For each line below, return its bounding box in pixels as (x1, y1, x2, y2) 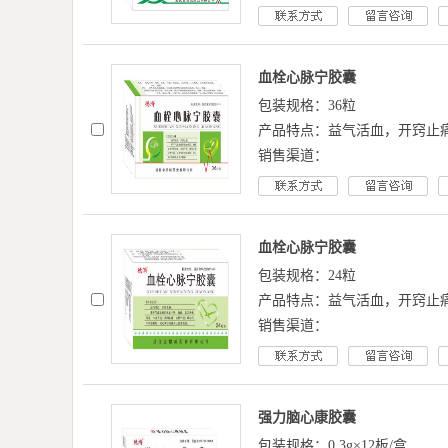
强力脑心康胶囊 (258, 410, 356, 425)
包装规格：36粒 (258, 98, 356, 113)
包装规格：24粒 (258, 268, 356, 283)
